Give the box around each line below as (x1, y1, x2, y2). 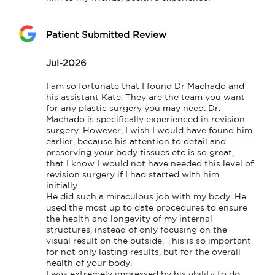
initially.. (46, 182, 81, 190)
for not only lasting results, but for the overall (46, 248, 241, 256)
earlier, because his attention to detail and (46, 137, 226, 145)
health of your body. (46, 259, 132, 267)
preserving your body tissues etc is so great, (46, 149, 234, 157)
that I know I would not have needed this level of (46, 160, 254, 168)
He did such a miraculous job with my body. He (46, 193, 246, 201)
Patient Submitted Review (46, 31, 166, 39)
